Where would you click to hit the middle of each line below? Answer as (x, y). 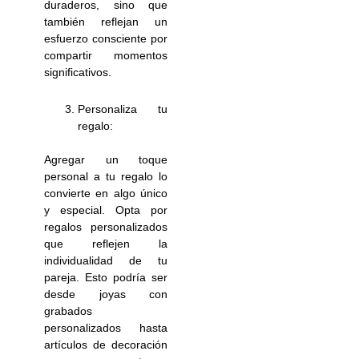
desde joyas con (106, 294)
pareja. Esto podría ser (106, 277)
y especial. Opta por (106, 210)
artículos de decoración (106, 344)
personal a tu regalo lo (106, 176)
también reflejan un (106, 22)
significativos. (78, 73)
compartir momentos (106, 56)
